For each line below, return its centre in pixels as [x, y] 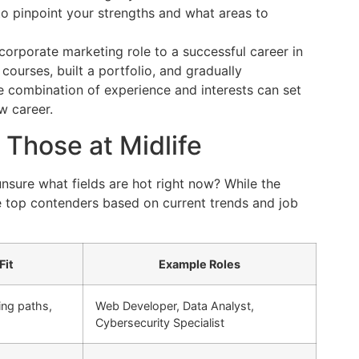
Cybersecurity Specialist [160, 323]
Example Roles [200, 264]
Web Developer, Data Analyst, [175, 306]
